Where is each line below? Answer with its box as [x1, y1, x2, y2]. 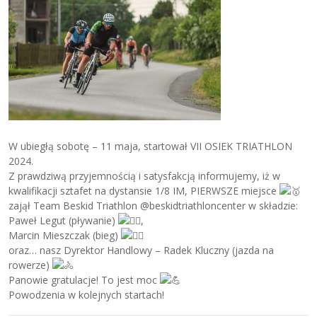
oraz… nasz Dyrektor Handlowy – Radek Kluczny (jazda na [8, 243, 275, 257]
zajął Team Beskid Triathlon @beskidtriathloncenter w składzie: [8, 198, 299, 212]
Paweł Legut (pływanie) [8, 213, 119, 227]
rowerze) [8, 258, 53, 272]
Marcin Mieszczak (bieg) [8, 228, 122, 242]
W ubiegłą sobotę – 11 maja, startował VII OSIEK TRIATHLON [8, 139, 293, 153]
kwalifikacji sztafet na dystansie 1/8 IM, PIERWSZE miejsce [8, 183, 280, 197]
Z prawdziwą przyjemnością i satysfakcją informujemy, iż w [8, 168, 281, 183]
